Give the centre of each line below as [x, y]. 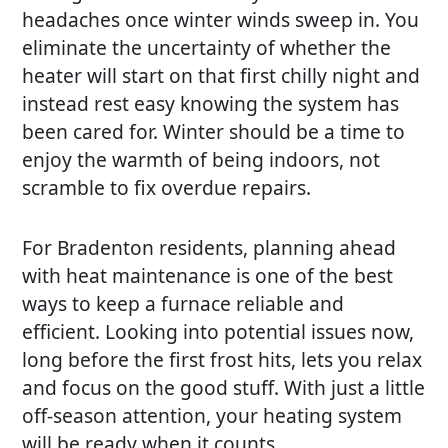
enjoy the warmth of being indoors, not [201, 159]
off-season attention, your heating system [212, 415]
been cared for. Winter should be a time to [214, 131]
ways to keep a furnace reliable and [183, 303]
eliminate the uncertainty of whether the [207, 47]
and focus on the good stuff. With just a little [224, 387]
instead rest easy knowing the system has [211, 103]
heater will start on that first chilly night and [221, 75]
